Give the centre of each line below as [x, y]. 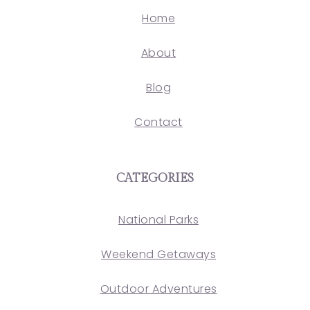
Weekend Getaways [158, 254]
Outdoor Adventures [158, 289]
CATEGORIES [155, 178]
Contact [158, 122]
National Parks [158, 219]
